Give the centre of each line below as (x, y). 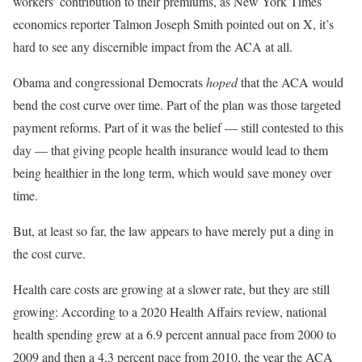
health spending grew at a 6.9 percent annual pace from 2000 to (175, 334)
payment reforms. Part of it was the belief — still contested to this (178, 127)
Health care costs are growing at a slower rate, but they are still (171, 288)
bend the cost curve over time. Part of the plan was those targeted (177, 104)
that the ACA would (290, 82)
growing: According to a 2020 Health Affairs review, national (170, 311)
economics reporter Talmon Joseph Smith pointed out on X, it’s (173, 23)
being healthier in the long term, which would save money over (172, 172)
